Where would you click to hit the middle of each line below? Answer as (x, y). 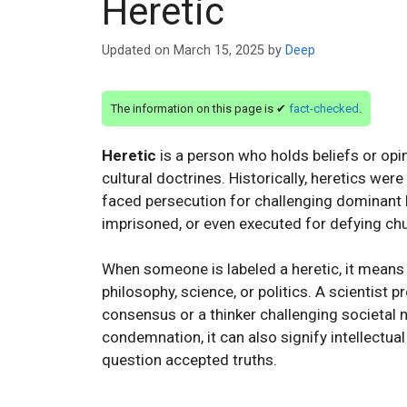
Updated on (138, 51)
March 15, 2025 (219, 51)
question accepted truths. (189, 360)
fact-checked (324, 109)
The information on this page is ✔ (200, 109)
